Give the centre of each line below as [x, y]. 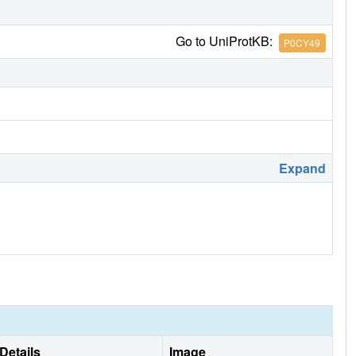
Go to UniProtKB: [227, 41]
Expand [302, 168]
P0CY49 [302, 42]
